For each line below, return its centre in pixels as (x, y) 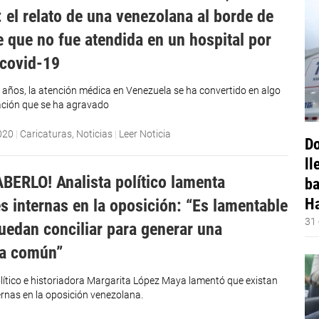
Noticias (95, 134)
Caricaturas (46, 134)
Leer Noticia (145, 134)
